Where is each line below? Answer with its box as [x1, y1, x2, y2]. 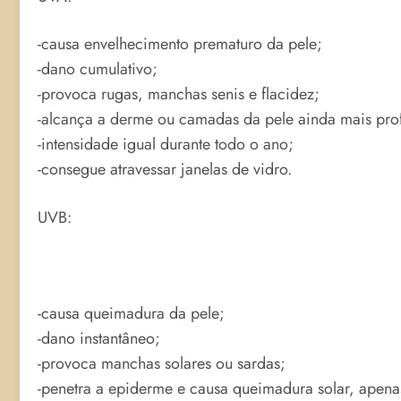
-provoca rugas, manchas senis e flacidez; [38, 82, 320, 107]
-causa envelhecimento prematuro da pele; [38, 32, 322, 56]
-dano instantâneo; [38, 327, 160, 351]
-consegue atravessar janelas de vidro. [38, 158, 292, 182]
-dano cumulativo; [38, 57, 158, 81]
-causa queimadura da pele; [38, 302, 225, 326]
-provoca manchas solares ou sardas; [38, 352, 286, 376]
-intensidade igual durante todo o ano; [38, 132, 294, 157]
